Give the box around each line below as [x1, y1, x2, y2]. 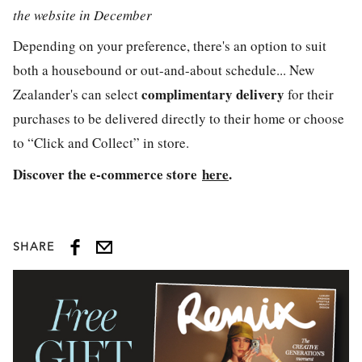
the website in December [13, 5, 152, 24]
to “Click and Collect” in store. [13, 133, 194, 153]
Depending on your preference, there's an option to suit [13, 36, 326, 56]
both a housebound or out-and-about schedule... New [13, 61, 314, 80]
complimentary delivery [141, 84, 284, 105]
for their [284, 85, 334, 104]
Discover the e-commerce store [13, 163, 202, 184]
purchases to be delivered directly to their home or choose [13, 109, 344, 128]
